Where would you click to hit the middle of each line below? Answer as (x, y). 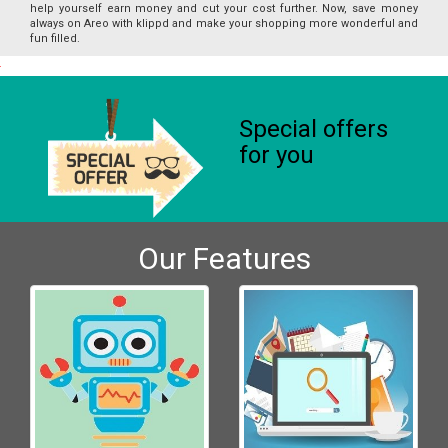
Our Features (224, 258)
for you (276, 154)
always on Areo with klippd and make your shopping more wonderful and (224, 23)
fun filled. (55, 38)
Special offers (313, 128)
